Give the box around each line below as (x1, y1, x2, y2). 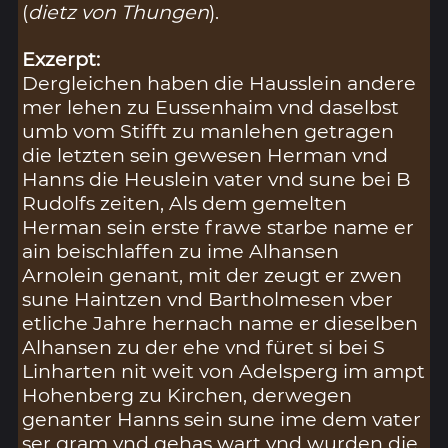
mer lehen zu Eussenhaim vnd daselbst (22, 95, 400, 120)
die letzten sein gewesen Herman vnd (22, 143, 389, 168)
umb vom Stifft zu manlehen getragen (22, 119, 395, 144)
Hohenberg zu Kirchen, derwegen (22, 383, 353, 408)
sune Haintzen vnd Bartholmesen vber (22, 287, 394, 312)
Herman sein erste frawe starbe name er (22, 215, 415, 240)
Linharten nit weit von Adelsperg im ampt (22, 359, 426, 384)
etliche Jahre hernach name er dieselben (22, 311, 419, 336)
